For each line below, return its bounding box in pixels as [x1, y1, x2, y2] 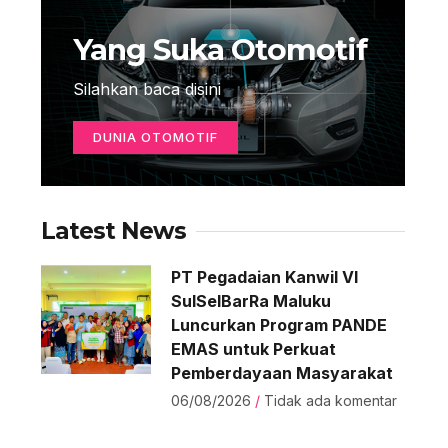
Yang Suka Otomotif [73, 31, 368, 67]
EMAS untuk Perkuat [170, 339, 336, 359]
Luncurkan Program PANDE [170, 315, 387, 335]
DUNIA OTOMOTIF [93, 129, 219, 145]
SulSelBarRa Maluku [170, 291, 331, 311]
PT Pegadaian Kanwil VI [170, 267, 358, 287]
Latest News [41, 217, 187, 245]
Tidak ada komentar [259, 392, 397, 409]
